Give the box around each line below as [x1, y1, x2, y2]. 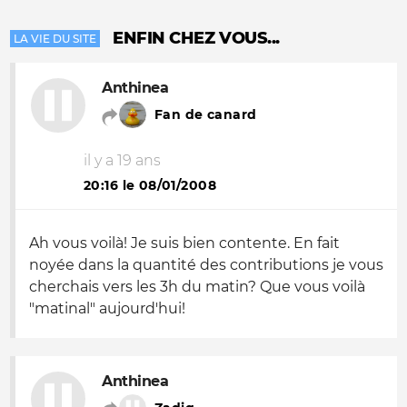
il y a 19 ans [84, 152, 161, 169]
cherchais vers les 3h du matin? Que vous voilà [29, 278, 365, 295]
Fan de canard [154, 106, 257, 123]
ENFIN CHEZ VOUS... [113, 28, 280, 48]
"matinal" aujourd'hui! [29, 300, 185, 317]
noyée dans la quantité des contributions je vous [29, 256, 383, 273]
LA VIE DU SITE [14, 32, 96, 45]
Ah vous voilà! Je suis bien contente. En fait [29, 234, 340, 252]
